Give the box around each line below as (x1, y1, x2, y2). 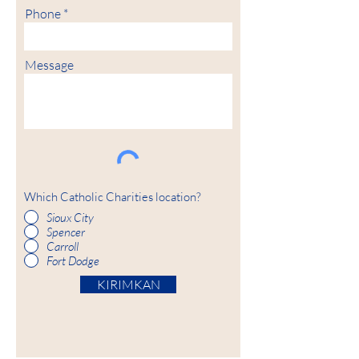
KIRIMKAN (96, 276, 160, 292)
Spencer (46, 224, 85, 240)
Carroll (46, 238, 79, 254)
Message (25, 57, 74, 73)
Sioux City (46, 209, 94, 225)
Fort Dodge (46, 252, 99, 268)
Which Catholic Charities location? (24, 189, 201, 204)
